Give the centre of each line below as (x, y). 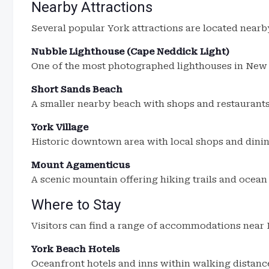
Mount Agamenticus (80, 165)
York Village (60, 127)
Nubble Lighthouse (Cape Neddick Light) (130, 52)
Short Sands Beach (77, 89)
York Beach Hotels (75, 249)
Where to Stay (76, 205)
